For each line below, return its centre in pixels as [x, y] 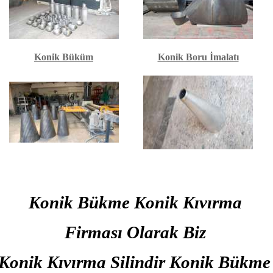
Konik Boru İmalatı [198, 57]
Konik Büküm [64, 57]
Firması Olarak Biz [135, 232]
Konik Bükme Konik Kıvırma [135, 202]
